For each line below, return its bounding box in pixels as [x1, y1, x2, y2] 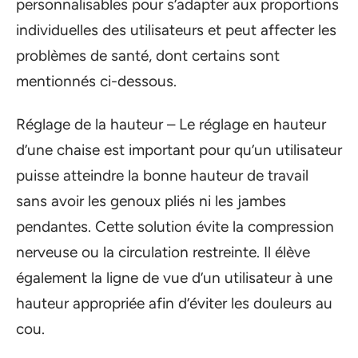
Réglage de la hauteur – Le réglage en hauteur [16, 115, 326, 133]
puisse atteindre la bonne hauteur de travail [16, 166, 308, 185]
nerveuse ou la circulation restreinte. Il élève [16, 243, 310, 261]
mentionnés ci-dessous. [16, 71, 177, 90]
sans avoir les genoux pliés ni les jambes [16, 192, 286, 210]
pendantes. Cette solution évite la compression [16, 217, 334, 236]
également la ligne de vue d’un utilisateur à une [16, 268, 332, 287]
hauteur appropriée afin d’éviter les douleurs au [16, 294, 332, 312]
